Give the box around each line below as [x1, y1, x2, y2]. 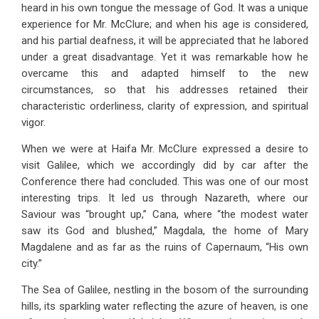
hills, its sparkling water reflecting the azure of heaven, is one [21, 300, 308, 313]
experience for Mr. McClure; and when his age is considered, [21, 18, 308, 31]
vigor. [21, 116, 46, 129]
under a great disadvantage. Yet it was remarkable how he [21, 51, 308, 63]
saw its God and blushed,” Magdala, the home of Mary [21, 224, 308, 237]
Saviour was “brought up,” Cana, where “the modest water [21, 208, 308, 221]
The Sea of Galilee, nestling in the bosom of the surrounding [21, 283, 308, 296]
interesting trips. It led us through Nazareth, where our [21, 192, 308, 204]
